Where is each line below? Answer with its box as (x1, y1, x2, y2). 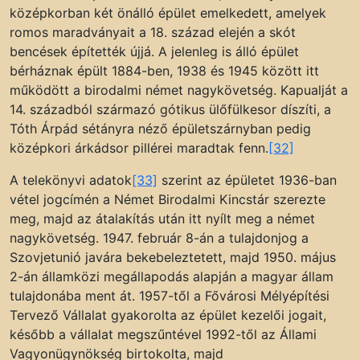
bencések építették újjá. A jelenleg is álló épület (10, 43, 299, 60)
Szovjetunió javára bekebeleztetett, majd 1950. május (10, 249, 336, 266)
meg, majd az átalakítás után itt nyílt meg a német (10, 211, 315, 227)
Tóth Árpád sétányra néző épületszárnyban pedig (10, 121, 311, 137)
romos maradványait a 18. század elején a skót (10, 24, 296, 41)
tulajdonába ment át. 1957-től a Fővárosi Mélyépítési (10, 288, 329, 305)
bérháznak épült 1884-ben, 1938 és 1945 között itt (10, 63, 319, 80)
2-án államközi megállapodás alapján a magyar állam (10, 268, 333, 285)
